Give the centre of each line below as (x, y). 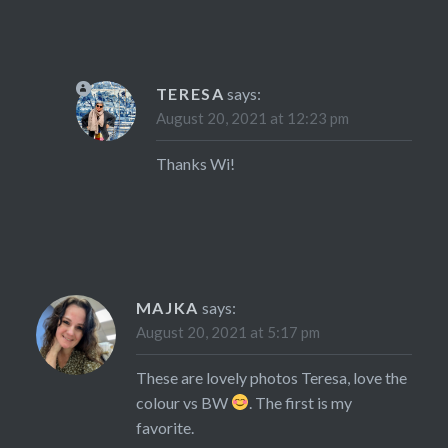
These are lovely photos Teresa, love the (271, 377)
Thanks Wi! (195, 163)
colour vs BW (183, 402)
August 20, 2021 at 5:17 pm (227, 331)
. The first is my (301, 402)
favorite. (164, 427)
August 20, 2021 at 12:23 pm (252, 117)
